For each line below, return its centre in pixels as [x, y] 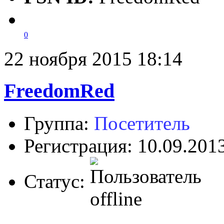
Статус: [57, 181]
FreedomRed [59, 91]
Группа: [59, 123]
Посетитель [142, 123]
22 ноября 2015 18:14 [93, 58]
